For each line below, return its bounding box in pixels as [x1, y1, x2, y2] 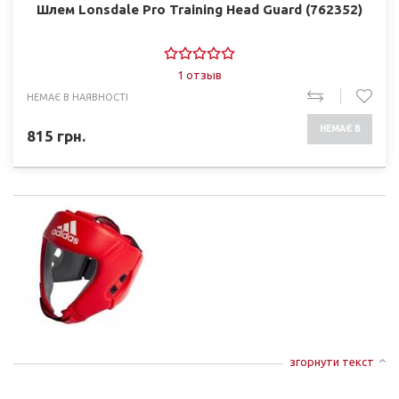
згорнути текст [289, 355, 374, 368]
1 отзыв [177, 69, 222, 81]
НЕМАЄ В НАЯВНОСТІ [27, 92, 128, 102]
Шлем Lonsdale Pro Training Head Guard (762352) [37, 2, 362, 17]
